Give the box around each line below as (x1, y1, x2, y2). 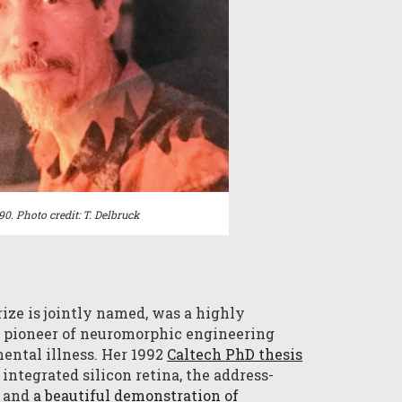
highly (196, 303, 246, 323)
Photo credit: (16, 206, 83, 222)
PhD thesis (225, 345, 303, 364)
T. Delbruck (83, 206, 141, 222)
